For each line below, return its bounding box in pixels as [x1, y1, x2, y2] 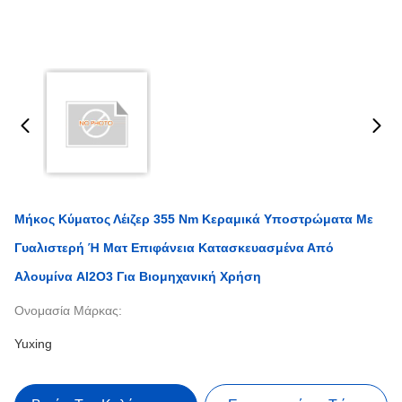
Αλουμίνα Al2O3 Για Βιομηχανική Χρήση [14, 269, 261, 284]
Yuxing [14, 336, 52, 351]
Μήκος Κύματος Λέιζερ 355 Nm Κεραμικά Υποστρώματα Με [14, 212, 373, 226]
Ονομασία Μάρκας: [14, 303, 122, 318]
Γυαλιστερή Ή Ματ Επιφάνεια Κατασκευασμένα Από [14, 240, 334, 255]
